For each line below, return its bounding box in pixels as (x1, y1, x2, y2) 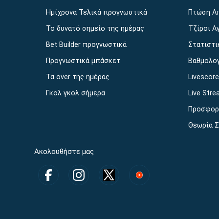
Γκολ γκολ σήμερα (45, 89, 105, 97)
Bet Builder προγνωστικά (45, 41, 127, 49)
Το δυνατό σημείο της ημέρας (45, 24, 144, 33)
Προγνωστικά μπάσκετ (45, 57, 120, 65)
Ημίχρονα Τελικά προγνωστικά (45, 8, 147, 17)
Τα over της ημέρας (45, 73, 109, 81)
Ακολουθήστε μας (34, 147, 94, 156)
